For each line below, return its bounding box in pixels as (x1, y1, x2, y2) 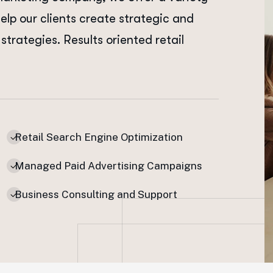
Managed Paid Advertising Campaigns (14, 160, 202, 172)
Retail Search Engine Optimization (14, 131, 183, 143)
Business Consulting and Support (14, 188, 177, 200)
